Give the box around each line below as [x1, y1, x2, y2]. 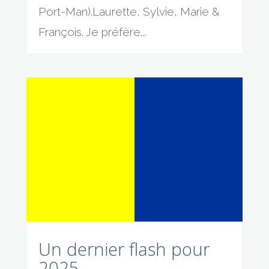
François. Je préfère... [38, 25, 146, 38]
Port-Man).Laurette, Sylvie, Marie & [38, 4, 219, 18]
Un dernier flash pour [38, 237, 210, 261]
